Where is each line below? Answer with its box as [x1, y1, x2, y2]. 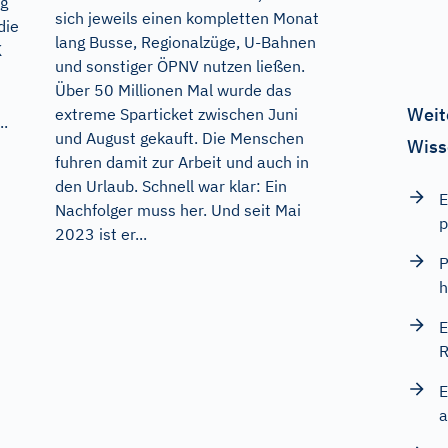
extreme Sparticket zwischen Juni [54, 104, 298, 125]
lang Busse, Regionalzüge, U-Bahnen [54, 32, 316, 53]
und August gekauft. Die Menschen [54, 128, 304, 149]
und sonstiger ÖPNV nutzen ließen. [54, 56, 305, 77]
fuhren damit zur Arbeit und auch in [54, 152, 309, 173]
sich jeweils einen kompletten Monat [54, 8, 319, 29]
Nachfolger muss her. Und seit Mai [54, 200, 301, 221]
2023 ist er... [54, 224, 147, 245]
